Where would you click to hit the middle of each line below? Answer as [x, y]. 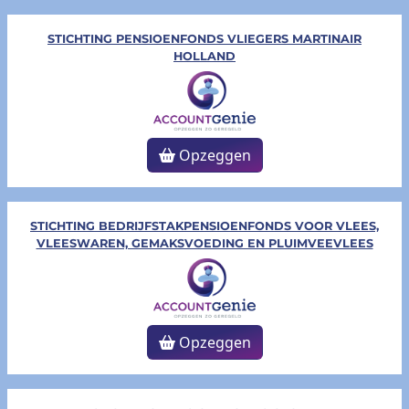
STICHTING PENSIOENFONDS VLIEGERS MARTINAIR [204, 39]
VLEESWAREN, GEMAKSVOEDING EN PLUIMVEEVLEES [204, 244]
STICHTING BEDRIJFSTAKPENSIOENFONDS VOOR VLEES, [204, 226]
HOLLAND [204, 57]
